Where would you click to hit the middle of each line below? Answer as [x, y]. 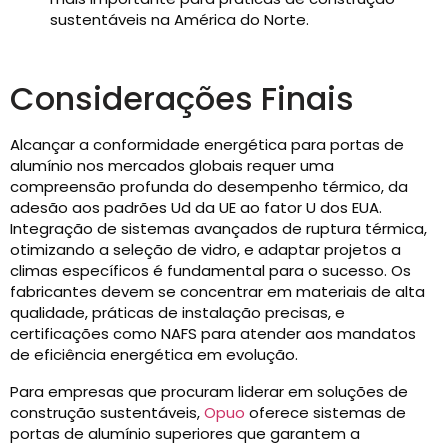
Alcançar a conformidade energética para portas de [207, 145]
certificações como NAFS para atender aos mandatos [213, 334]
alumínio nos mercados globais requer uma [172, 166]
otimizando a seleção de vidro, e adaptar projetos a [205, 250]
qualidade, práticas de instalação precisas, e [177, 313]
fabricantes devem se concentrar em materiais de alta [217, 292]
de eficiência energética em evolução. [154, 355]
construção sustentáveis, [107, 413]
